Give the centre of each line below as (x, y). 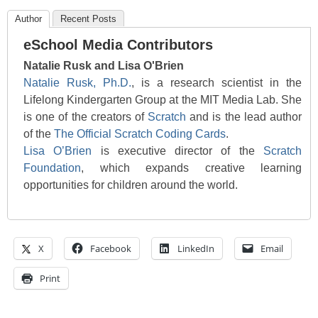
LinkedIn (196, 248)
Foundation (52, 168)
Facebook (111, 248)
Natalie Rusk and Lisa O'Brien (104, 65)
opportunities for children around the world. (131, 185)
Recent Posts (88, 18)
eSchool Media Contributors (118, 44)
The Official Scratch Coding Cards (140, 133)
